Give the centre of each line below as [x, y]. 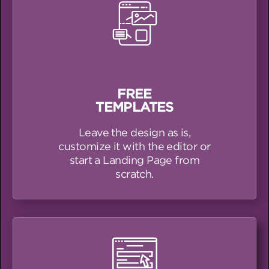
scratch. [134, 174]
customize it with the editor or [134, 146]
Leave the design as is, [134, 132]
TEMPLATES [134, 107]
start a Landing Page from [134, 160]
